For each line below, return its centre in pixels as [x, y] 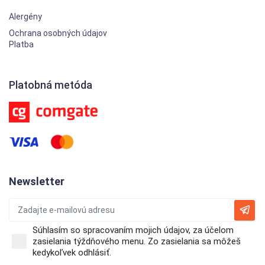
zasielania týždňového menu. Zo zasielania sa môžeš [137, 241]
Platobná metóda [51, 85]
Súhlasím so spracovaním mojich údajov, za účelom [133, 230]
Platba [21, 45]
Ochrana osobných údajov [58, 33]
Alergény [25, 17]
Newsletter [37, 181]
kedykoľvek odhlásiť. [72, 252]
